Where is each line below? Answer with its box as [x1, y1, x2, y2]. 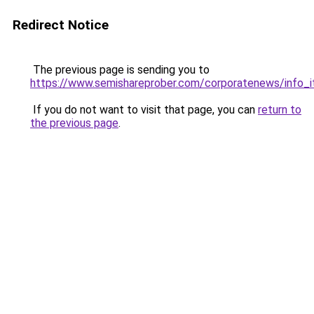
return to [258, 103, 301, 116]
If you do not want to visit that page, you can [30, 103, 258, 116]
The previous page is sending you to [30, 63, 210, 76]
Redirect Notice [13, 17, 109, 33]
